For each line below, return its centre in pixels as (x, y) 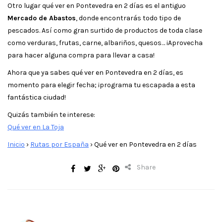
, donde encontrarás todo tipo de (128, 18)
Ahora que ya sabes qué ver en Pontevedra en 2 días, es (95, 72)
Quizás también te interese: (51, 114)
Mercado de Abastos (42, 18)
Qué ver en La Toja (36, 127)
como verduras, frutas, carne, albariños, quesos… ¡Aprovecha (105, 43)
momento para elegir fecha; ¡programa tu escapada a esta (101, 85)
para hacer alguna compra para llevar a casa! (81, 55)
